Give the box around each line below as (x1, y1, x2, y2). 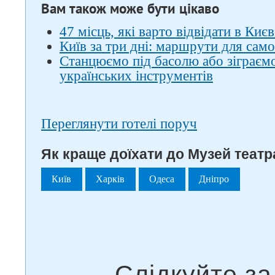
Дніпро (199, 173, 230, 184)
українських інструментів (60, 68, 213, 83)
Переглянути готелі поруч (41, 116, 197, 131)
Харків (96, 173, 125, 184)
